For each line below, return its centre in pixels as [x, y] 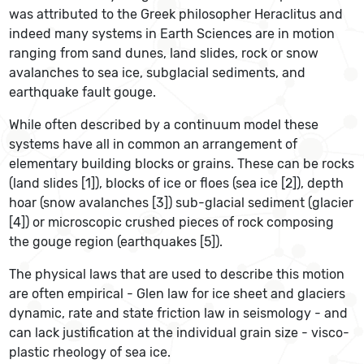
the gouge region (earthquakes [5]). [116, 242]
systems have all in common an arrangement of [154, 144]
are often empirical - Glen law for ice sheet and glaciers [178, 294]
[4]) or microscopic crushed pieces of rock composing [172, 222]
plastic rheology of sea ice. [90, 352]
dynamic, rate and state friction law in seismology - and [179, 313]
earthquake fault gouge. [83, 92]
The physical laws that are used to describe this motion [177, 274]
